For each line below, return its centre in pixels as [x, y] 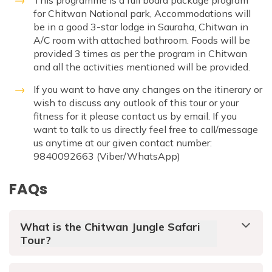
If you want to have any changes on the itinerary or [148, 90]
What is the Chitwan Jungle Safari [110, 227]
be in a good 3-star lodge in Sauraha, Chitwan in [141, 27]
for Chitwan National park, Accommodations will [142, 14]
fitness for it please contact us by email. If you [135, 116]
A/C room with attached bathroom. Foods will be [142, 40]
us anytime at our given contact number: [123, 143]
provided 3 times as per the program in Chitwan [140, 54]
